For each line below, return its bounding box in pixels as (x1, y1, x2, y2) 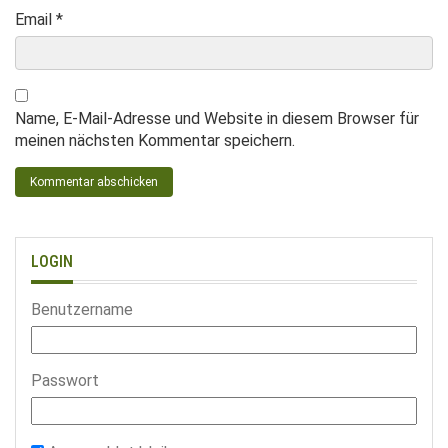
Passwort (31, 370, 99, 390)
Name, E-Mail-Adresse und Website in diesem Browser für (15, 108, 419, 128)
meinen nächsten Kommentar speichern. (15, 130, 295, 150)
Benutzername (31, 299, 133, 319)
